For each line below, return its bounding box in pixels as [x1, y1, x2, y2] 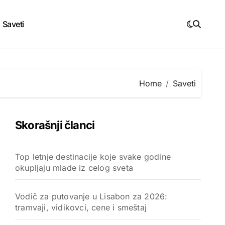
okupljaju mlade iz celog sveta [15, 162, 133, 173]
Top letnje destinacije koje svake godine [15, 151, 171, 162]
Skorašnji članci [15, 118, 95, 132]
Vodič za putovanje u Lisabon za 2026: [15, 191, 168, 201]
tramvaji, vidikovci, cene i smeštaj [15, 202, 147, 212]
